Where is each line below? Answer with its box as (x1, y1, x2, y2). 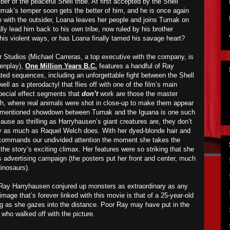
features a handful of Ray (97, 62, 174, 70)
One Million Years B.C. (25, 62, 97, 70)
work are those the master (98, 90, 178, 98)
